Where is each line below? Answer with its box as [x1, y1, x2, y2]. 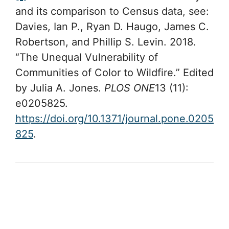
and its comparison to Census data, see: [15, 5, 212, 18]
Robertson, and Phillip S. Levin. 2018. [15, 36, 196, 49]
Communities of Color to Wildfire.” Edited [15, 66, 214, 79]
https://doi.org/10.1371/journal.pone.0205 [15, 112, 214, 125]
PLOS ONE [104, 82, 155, 95]
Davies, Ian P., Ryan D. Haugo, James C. [15, 20, 209, 33]
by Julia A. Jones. [15, 82, 104, 95]
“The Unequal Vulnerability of [15, 51, 158, 64]
